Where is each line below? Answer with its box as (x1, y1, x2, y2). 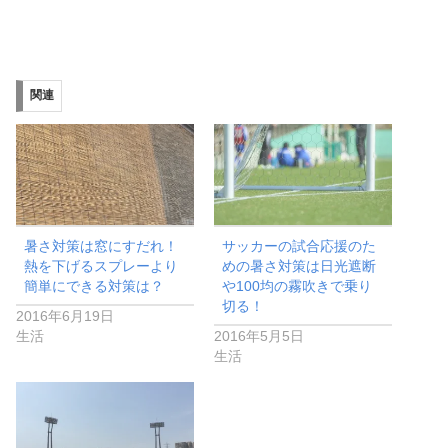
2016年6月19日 (16, 308, 114, 325)
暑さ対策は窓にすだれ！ (24, 237, 179, 254)
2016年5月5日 (214, 328, 304, 345)
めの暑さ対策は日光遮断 (222, 257, 377, 274)
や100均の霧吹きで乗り (222, 277, 373, 294)
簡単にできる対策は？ (24, 277, 165, 294)
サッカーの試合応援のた (222, 237, 377, 254)
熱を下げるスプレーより (24, 257, 179, 274)
